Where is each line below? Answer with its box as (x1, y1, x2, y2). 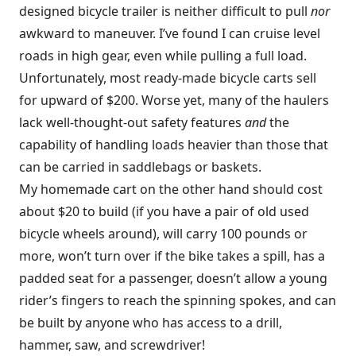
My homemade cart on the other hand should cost (19, 180, 323, 198)
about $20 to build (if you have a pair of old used (19, 203, 309, 220)
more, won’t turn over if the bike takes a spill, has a (19, 247, 325, 265)
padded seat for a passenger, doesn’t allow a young (19, 269, 327, 287)
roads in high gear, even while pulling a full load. (19, 47, 307, 64)
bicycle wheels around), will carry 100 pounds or (19, 225, 308, 242)
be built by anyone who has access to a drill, (19, 314, 282, 331)
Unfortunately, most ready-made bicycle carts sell (19, 69, 316, 87)
